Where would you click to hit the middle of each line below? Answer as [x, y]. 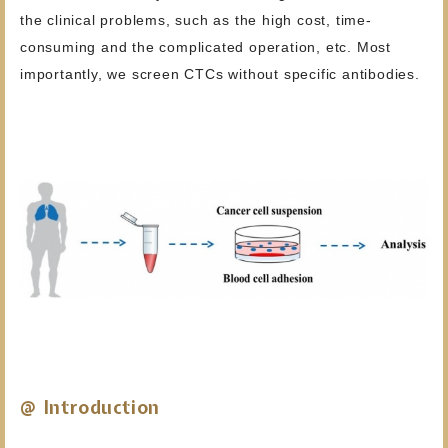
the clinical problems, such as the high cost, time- [196, 20]
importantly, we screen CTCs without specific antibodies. [220, 74]
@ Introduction [90, 407]
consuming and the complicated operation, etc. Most [205, 47]
